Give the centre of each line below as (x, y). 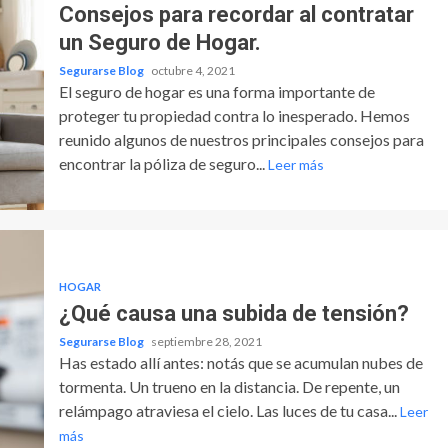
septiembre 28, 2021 (206, 341)
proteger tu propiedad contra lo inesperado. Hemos (234, 115)
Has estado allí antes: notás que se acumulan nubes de (240, 362)
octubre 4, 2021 (192, 70)
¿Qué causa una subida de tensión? (233, 313)
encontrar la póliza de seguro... (163, 163)
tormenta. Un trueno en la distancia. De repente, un (229, 386)
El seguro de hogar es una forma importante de (216, 91)
